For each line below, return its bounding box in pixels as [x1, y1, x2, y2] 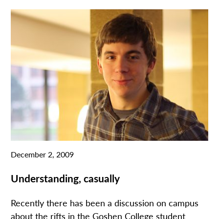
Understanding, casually [11, 170, 120, 185]
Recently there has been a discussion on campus [11, 196, 199, 209]
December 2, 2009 [11, 148, 74, 160]
